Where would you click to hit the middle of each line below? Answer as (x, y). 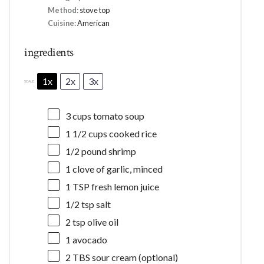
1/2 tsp (80, 204)
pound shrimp (108, 151)
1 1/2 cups (87, 133)
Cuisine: (62, 23)
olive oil (102, 222)
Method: (63, 10)
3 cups (79, 115)
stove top (95, 10)
